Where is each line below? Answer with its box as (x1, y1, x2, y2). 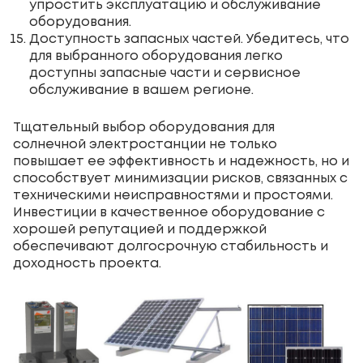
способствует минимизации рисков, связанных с (13, 172, 348, 185)
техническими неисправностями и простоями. (13, 189, 333, 202)
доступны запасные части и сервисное (29, 66, 301, 79)
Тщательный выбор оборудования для (13, 121, 275, 134)
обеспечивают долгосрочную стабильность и (13, 240, 328, 253)
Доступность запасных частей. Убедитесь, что (29, 32, 349, 45)
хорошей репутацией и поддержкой (13, 223, 267, 236)
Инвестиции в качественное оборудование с (13, 206, 325, 219)
